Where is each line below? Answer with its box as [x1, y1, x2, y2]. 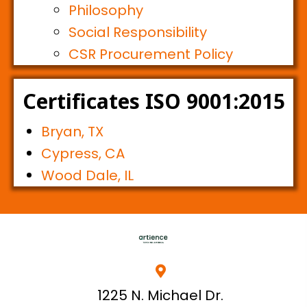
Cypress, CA [41, 144, 125, 164]
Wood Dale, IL [41, 166, 134, 186]
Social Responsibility [69, 23, 207, 42]
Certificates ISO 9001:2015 [22, 87, 285, 116]
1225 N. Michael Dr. [97, 286, 223, 306]
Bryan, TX [41, 122, 103, 142]
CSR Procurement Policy [69, 45, 233, 64]
